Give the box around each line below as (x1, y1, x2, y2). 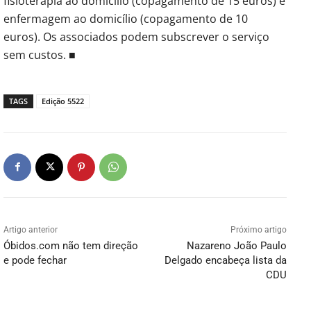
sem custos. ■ (3, 47, 76, 62)
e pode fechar (3, 253, 67, 267)
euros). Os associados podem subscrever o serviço (3, 28, 269, 44)
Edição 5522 (42, 95, 84, 106)
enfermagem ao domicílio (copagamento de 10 (3, 10, 248, 26)
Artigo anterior (3, 224, 58, 235)
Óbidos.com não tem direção (3, 239, 138, 252)
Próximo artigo (230, 224, 287, 235)
